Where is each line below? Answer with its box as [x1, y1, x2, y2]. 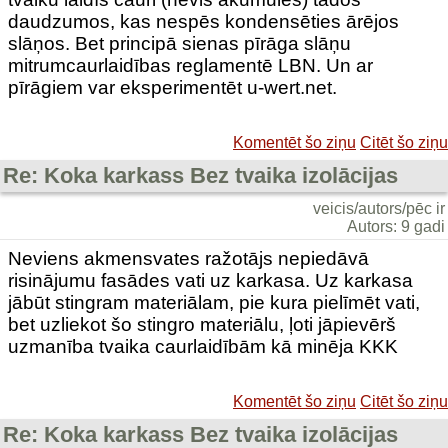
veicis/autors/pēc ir [313, 200, 445, 217]
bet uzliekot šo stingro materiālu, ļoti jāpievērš [8, 314, 396, 335]
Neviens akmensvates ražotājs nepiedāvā [8, 248, 369, 269]
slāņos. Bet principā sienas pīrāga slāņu [8, 33, 351, 54]
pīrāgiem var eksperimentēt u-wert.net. [8, 77, 337, 98]
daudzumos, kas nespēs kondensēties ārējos [8, 11, 399, 32]
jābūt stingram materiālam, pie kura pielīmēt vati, [8, 292, 420, 313]
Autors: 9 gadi [347, 218, 445, 235]
